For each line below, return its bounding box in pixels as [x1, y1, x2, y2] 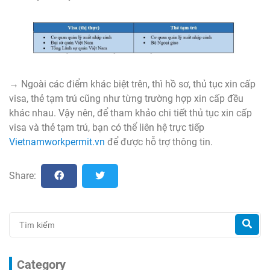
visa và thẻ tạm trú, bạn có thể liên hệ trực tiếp [9, 121, 204, 133]
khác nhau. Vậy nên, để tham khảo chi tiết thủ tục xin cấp [9, 107, 252, 119]
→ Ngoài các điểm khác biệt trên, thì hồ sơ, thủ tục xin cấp [9, 78, 256, 90]
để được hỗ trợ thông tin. [105, 136, 213, 148]
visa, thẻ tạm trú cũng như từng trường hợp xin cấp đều [9, 92, 243, 104]
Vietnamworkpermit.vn [9, 136, 105, 148]
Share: [9, 169, 36, 181]
